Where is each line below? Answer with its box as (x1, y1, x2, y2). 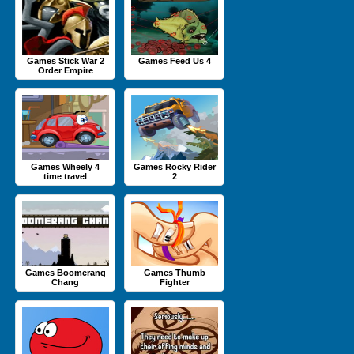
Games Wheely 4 (31, 162, 100, 171)
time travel (43, 171, 87, 181)
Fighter (159, 277, 190, 287)
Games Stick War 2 (26, 56, 104, 66)
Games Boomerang (24, 268, 106, 277)
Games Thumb (143, 268, 205, 277)
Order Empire (37, 66, 93, 75)
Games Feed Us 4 (137, 56, 211, 66)
